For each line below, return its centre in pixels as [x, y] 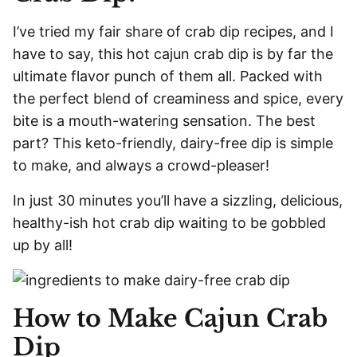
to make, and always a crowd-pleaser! [141, 165]
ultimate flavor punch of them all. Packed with [168, 76]
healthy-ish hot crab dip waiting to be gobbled [169, 223]
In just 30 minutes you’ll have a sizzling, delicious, [178, 200]
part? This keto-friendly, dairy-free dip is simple [173, 143]
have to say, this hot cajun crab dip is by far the [173, 54]
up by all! [43, 245]
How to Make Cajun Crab [170, 318]
